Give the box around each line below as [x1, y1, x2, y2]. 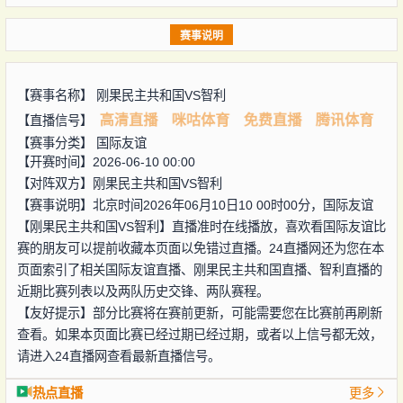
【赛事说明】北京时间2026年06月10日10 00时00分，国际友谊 [16, 197, 373, 212]
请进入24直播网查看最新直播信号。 [16, 348, 220, 363]
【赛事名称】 [16, 87, 96, 103]
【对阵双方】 [16, 175, 93, 191]
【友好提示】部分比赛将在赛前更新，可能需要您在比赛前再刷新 [16, 305, 382, 320]
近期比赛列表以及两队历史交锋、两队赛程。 [16, 283, 269, 299]
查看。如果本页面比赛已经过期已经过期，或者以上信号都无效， [16, 327, 382, 342]
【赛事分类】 [16, 135, 96, 150]
